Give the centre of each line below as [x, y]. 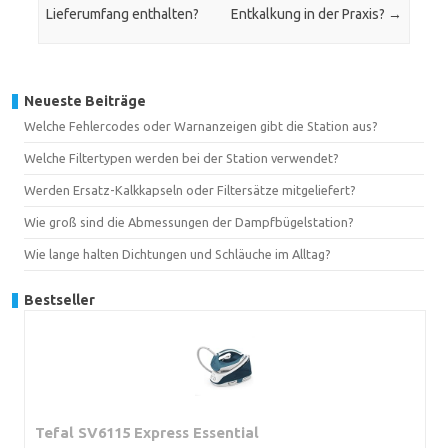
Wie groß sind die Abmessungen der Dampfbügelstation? [189, 221]
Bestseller [59, 299]
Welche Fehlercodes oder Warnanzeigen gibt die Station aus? [201, 125]
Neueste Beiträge [85, 100]
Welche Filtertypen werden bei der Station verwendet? [181, 157]
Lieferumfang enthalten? [123, 14]
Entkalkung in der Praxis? [309, 14]
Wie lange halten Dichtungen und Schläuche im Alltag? [177, 253]
